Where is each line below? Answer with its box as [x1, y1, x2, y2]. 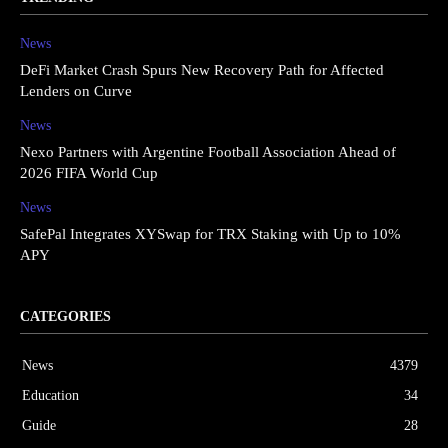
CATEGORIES [20, 308, 111, 324]
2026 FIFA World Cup [20, 164, 158, 181]
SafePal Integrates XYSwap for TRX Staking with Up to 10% [20, 225, 401, 242]
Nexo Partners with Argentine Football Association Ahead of [20, 143, 396, 160]
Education [22, 387, 79, 403]
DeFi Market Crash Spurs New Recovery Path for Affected [20, 61, 384, 78]
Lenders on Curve [20, 82, 132, 99]
